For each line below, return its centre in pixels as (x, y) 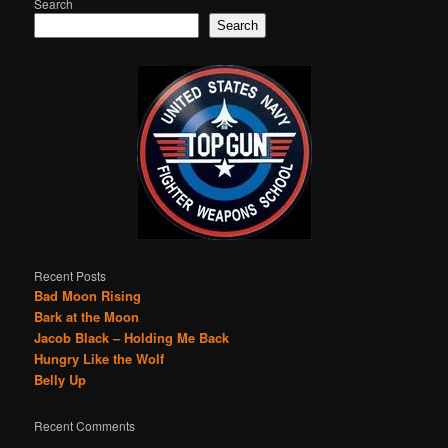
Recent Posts (70, 275)
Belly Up (60, 379)
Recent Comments (85, 426)
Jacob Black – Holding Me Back (132, 337)
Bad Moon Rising (88, 295)
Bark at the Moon (87, 316)
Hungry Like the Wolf (99, 358)
